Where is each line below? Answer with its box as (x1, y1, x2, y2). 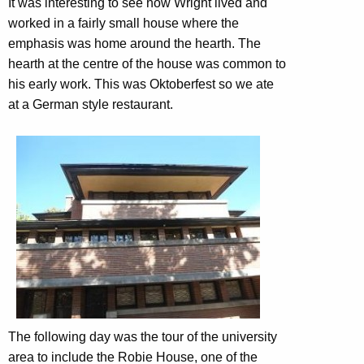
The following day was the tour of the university (8, 329, 277, 344)
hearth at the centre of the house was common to (8, 56, 286, 71)
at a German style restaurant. (8, 97, 173, 111)
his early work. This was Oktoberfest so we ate (8, 76, 274, 91)
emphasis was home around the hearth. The (8, 36, 261, 50)
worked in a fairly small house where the (8, 15, 239, 30)
